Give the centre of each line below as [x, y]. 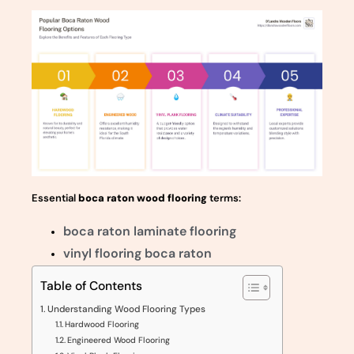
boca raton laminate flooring [150, 231]
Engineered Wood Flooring [118, 340]
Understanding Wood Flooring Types [127, 309]
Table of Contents [91, 286]
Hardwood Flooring [102, 324]
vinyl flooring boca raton [137, 253]
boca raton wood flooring [143, 198]
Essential [55, 198]
